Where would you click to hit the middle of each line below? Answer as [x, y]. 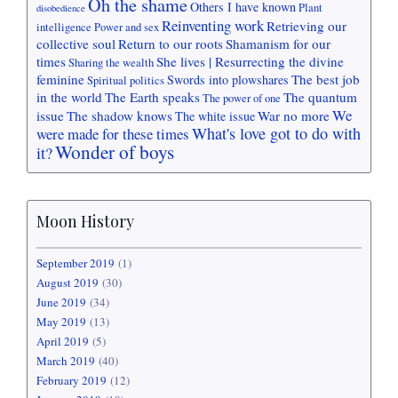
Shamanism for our [278, 43]
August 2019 [68, 283]
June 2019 [61, 302]
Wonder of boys [115, 151]
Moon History [85, 221]
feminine [60, 79]
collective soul [76, 43]
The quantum [320, 96]
